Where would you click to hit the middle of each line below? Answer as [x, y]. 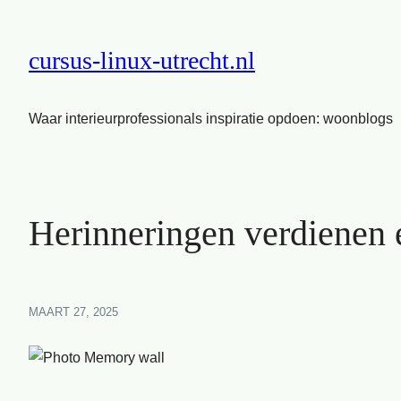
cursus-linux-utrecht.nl [142, 60]
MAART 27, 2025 [73, 311]
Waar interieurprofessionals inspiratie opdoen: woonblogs [211, 118]
